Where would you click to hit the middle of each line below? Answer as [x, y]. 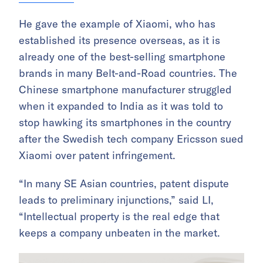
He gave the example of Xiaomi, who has [117, 24]
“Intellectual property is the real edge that [119, 217]
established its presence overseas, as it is [119, 41]
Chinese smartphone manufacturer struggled [125, 90]
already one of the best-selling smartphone [122, 57]
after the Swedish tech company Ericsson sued [131, 139]
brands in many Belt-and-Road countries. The [128, 73]
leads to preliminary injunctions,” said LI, [116, 200]
